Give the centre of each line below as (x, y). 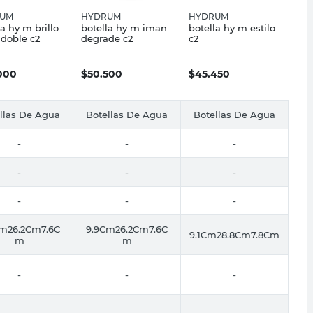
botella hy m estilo (232, 28)
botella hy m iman (124, 28)
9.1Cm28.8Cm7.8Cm (234, 234)
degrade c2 (107, 38)
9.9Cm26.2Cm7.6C (127, 229)
